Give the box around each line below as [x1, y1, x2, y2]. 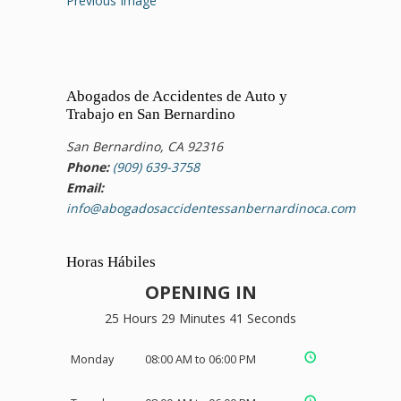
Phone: [66, 158, 109, 176]
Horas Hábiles [66, 252, 156, 270]
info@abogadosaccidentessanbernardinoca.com [66, 200, 355, 218]
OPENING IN [144, 279, 257, 304]
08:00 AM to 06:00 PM [145, 351, 256, 367]
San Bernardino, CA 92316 [66, 138, 223, 156]
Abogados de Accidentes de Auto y [66, 88, 287, 106]
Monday [71, 351, 114, 367]
